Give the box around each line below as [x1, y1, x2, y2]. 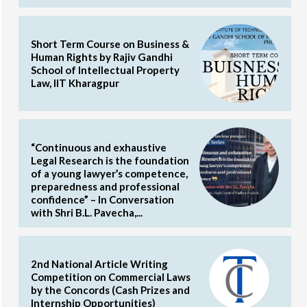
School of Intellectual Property [31, 63, 180, 76]
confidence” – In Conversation [31, 193, 174, 206]
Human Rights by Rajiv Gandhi [31, 50, 173, 63]
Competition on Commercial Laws [31, 271, 191, 284]
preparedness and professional [31, 180, 180, 193]
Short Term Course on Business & [31, 37, 189, 50]
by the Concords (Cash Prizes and [31, 284, 190, 297]
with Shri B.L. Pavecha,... [31, 206, 143, 219]
